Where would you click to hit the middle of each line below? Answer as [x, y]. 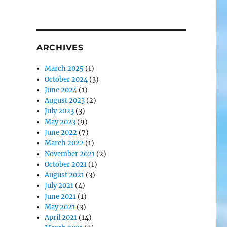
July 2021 [59, 186]
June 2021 [61, 196]
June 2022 [61, 133]
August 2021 [65, 175]
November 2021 [70, 154]
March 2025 [64, 69]
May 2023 [60, 122]
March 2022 [64, 143]
